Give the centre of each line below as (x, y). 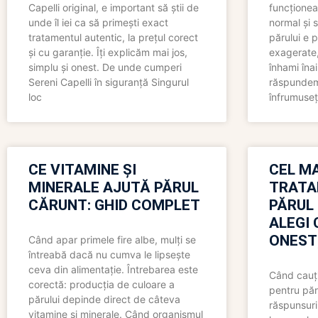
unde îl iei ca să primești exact (98, 23)
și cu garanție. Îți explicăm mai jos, (108, 53)
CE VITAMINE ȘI (82, 170)
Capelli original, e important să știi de (114, 8)
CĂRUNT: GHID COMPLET (114, 205)
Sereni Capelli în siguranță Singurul (109, 82)
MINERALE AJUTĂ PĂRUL (114, 188)
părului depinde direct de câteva (104, 300)
